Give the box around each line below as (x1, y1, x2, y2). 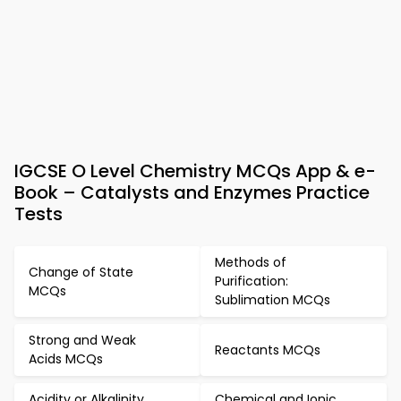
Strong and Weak (29, 331, 136, 350)
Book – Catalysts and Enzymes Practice (14, 180, 370, 206)
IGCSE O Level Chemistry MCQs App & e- (14, 158, 376, 184)
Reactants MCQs (215, 340, 320, 359)
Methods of (215, 253, 286, 272)
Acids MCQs (29, 350, 103, 369)
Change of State (29, 262, 133, 281)
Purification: (215, 272, 288, 291)
